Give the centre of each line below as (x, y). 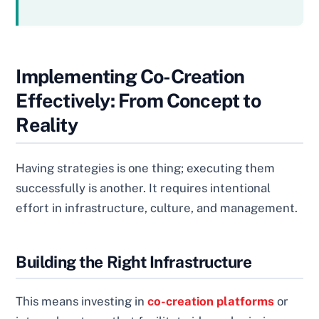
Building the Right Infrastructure (134, 261)
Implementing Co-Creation (130, 77)
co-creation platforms (211, 301)
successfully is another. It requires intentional (143, 188)
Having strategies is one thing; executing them (146, 168)
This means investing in (82, 301)
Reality (47, 125)
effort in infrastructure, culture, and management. (157, 208)
